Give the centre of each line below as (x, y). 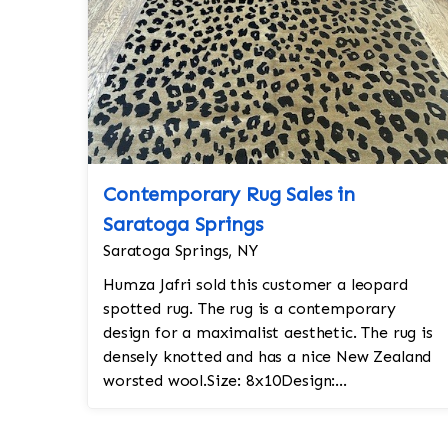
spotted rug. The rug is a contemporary (249, 308)
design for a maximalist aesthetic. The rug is (268, 332)
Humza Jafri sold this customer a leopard (255, 284)
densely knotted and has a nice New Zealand (267, 356)
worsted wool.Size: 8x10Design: (219, 380)
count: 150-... (150, 428)
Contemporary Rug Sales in (229, 194)
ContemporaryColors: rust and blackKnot (256, 404)
